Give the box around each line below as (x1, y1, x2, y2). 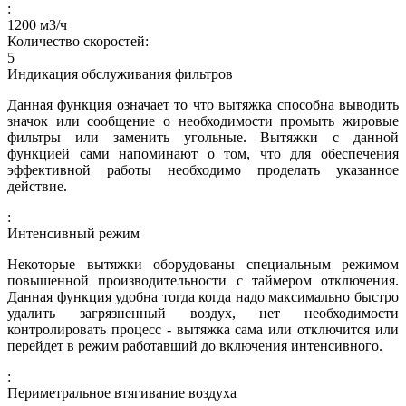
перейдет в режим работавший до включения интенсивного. (7, 337, 382, 353)
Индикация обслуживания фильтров (7, 65, 233, 82)
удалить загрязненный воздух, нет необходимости (7, 304, 399, 321)
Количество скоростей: (7, 33, 149, 49)
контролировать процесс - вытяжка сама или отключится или (7, 321, 399, 337)
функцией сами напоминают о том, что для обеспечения (7, 145, 399, 161)
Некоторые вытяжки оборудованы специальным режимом (7, 256, 399, 272)
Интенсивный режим (7, 225, 140, 241)
